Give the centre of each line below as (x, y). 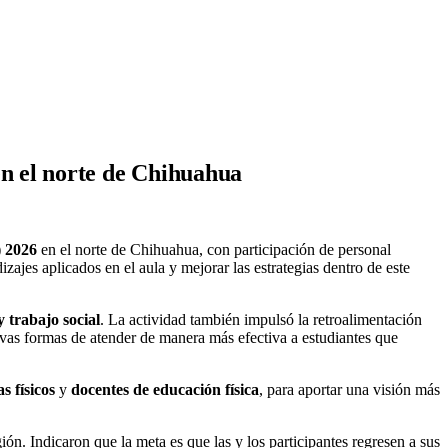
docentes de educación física (165, 389)
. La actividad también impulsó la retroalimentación (261, 319)
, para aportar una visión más (349, 389)
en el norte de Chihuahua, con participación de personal (214, 249)
